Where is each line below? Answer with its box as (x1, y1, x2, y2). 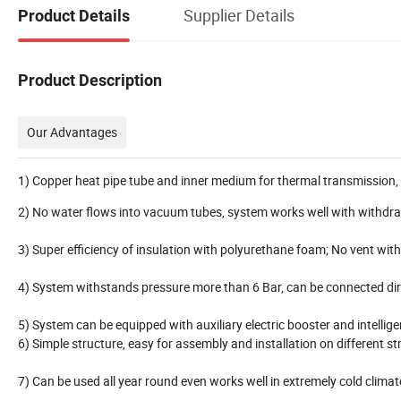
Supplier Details (183, 4, 294, 26)
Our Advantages (27, 123, 117, 141)
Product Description (18, 70, 162, 90)
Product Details (18, 5, 130, 25)
